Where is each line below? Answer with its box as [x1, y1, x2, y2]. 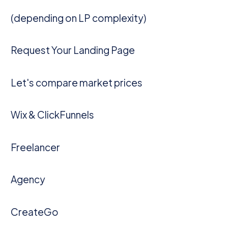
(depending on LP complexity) [11, 11, 147, 24]
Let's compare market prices [11, 76, 143, 89]
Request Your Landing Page [11, 44, 135, 56]
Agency [11, 173, 46, 186]
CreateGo [11, 205, 59, 218]
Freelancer [11, 140, 61, 153]
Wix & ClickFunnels [11, 108, 95, 121]
